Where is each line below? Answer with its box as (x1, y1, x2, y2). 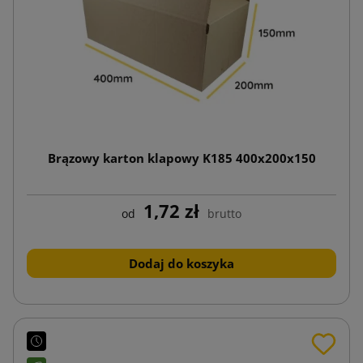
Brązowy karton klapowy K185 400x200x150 (47, 149, 316, 166)
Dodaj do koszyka (129, 254, 234, 271)
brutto (207, 205, 241, 221)
